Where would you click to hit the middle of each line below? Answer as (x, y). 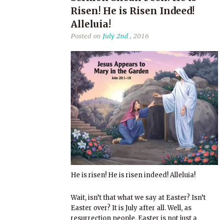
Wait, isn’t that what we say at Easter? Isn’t (138, 197)
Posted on (87, 36)
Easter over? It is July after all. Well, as (131, 208)
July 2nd (115, 36)
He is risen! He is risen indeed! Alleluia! (133, 175)
